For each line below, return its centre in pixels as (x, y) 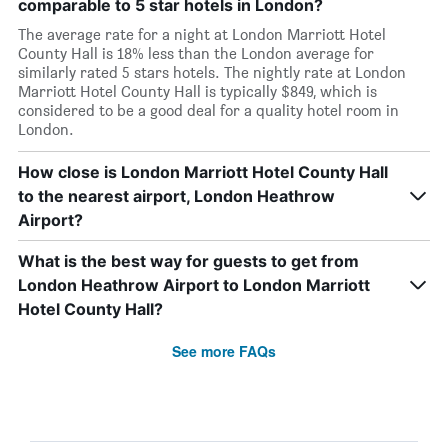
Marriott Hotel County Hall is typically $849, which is (197, 91)
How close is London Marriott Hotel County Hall (203, 172)
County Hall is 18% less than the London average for (196, 53)
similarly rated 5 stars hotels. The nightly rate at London (212, 72)
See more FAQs (224, 351)
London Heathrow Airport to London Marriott (194, 285)
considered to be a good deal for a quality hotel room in (208, 110)
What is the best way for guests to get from (188, 261)
